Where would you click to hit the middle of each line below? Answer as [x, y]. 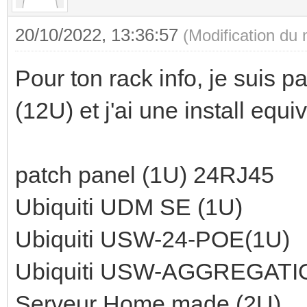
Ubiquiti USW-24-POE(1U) [152, 239]
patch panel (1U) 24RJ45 [145, 174]
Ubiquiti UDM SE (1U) [129, 207]
